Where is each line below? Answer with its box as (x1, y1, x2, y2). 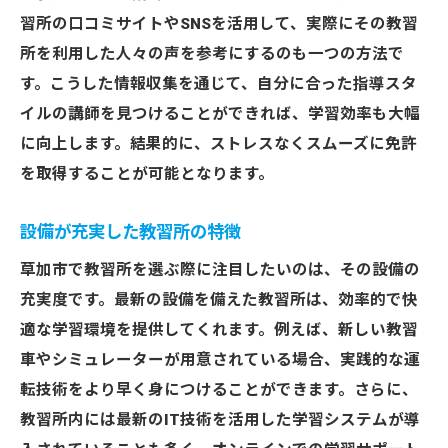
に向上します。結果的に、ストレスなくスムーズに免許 (20, 135, 417, 153)
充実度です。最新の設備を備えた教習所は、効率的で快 (20, 291, 418, 309)
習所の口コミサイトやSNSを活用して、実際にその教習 (20, 15, 418, 33)
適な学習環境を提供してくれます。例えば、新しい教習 (20, 321, 418, 339)
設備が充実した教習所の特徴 (20, 222, 241, 242)
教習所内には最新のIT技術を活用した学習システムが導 (20, 411, 420, 429)
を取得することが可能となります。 (20, 165, 274, 183)
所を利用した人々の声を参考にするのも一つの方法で (20, 45, 404, 63)
